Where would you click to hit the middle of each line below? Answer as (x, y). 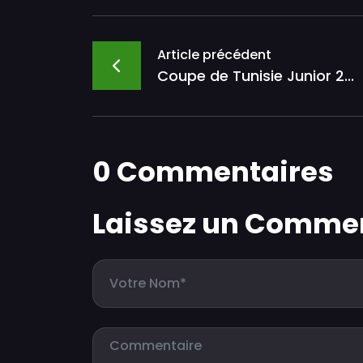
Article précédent (214, 54)
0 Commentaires (213, 171)
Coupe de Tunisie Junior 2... (256, 75)
